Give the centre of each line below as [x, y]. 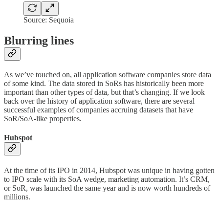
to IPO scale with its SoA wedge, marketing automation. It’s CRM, [107, 179]
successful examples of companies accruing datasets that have [99, 109]
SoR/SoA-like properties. [43, 118]
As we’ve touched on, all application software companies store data [108, 74]
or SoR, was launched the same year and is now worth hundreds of [107, 188]
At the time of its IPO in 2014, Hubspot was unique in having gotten [109, 170]
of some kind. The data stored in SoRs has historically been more [104, 83]
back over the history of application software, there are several [99, 101]
